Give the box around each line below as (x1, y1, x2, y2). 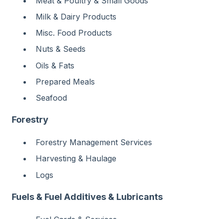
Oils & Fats (36, 60, 74, 70)
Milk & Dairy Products (36, 11, 116, 22)
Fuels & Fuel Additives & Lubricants (12, 191, 163, 202)
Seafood (36, 92, 67, 103)
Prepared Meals (36, 76, 95, 87)
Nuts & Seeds (36, 44, 86, 54)
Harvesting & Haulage (36, 153, 116, 164)
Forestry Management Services (36, 137, 152, 148)
